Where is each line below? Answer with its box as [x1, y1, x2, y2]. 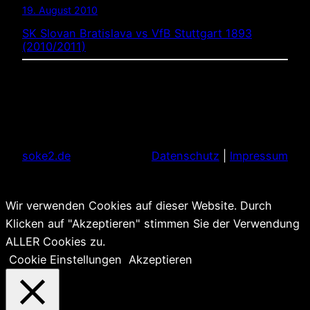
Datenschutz [152, 149, 219, 163]
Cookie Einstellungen [9, 252, 122, 266]
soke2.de [22, 149, 71, 163]
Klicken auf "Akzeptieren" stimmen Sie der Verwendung [6, 216, 300, 230]
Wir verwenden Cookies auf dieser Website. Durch [6, 198, 272, 212]
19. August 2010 [22, 3, 98, 16]
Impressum [230, 149, 288, 163]
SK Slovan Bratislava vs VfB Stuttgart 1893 [22, 26, 252, 41]
